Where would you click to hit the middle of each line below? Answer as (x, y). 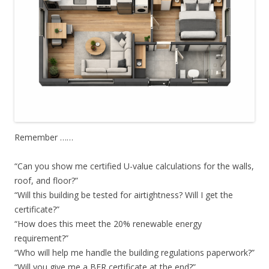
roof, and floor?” (46, 181)
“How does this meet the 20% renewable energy (108, 224)
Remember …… (44, 138)
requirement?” (41, 238)
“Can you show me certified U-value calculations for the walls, (134, 166)
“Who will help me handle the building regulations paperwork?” (134, 253)
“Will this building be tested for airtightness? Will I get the (124, 195)
